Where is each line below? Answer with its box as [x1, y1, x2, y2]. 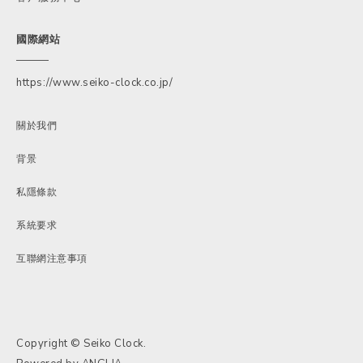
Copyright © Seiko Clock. [16, 335, 146, 351]
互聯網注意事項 [16, 251, 88, 265]
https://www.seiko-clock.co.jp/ [16, 75, 173, 90]
